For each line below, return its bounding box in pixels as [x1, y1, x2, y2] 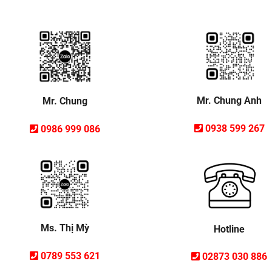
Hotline [214, 223, 245, 235]
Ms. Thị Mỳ [40, 222, 89, 234]
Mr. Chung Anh [197, 95, 262, 107]
